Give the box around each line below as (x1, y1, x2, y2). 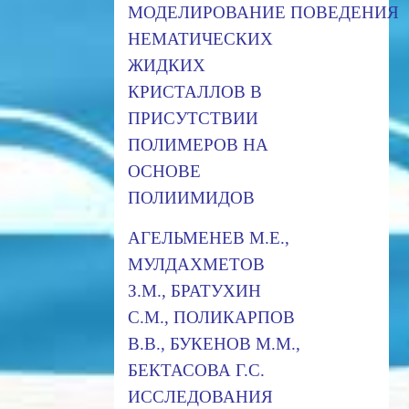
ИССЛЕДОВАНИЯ (127, 386, 273, 406)
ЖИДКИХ (127, 55, 205, 75)
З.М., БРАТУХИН (127, 280, 261, 300)
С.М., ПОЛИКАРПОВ (127, 307, 295, 327)
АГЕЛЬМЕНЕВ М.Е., (127, 227, 289, 247)
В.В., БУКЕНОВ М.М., (127, 333, 300, 353)
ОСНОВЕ (127, 161, 201, 181)
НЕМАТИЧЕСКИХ (127, 28, 273, 48)
